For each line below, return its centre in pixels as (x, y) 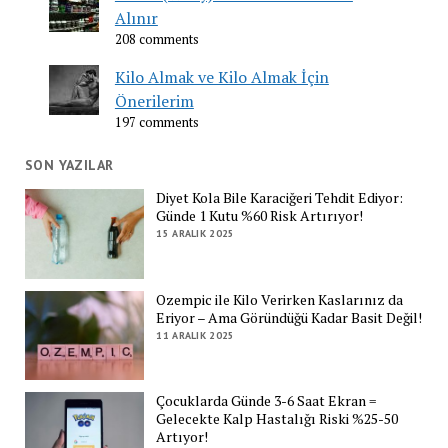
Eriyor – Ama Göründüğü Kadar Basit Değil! (289, 317)
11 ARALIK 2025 (195, 335)
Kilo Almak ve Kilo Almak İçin (221, 76)
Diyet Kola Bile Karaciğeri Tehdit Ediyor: (280, 198)
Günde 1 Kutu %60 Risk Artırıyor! (260, 216)
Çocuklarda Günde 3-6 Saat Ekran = (266, 401)
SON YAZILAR (69, 164)
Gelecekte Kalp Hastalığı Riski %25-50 (277, 419)
